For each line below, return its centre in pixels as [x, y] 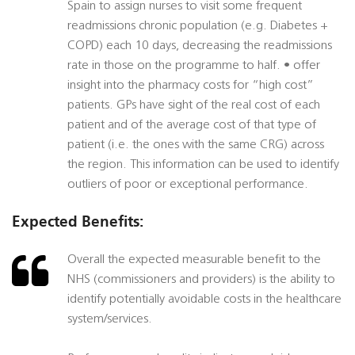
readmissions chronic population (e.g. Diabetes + [198, 27]
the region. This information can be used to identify [203, 165]
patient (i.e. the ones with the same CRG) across [196, 145]
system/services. [110, 320]
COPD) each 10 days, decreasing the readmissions [200, 46]
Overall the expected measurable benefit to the [194, 260]
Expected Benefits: [78, 222]
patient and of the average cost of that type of [192, 126]
